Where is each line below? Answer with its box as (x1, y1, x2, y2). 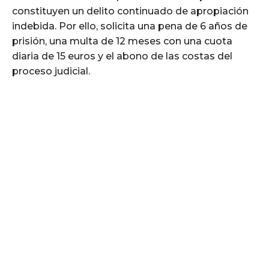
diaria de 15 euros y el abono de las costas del (12, 50, 232, 62)
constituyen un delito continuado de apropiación (12, 5, 249, 17)
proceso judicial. (12, 65, 90, 77)
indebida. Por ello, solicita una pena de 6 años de (12, 20, 247, 32)
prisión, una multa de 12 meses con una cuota (12, 35, 232, 47)
